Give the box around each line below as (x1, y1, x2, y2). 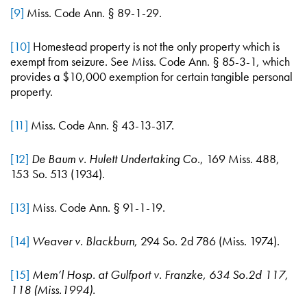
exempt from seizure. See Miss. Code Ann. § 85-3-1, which (10, 53, 290, 69)
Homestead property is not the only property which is (30, 38, 280, 54)
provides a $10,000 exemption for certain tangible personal (10, 69, 293, 84)
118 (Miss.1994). (10, 282, 95, 297)
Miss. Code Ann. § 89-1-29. (24, 5, 162, 21)
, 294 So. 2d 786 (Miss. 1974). (134, 233, 280, 249)
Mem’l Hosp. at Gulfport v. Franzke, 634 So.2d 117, (32, 267, 288, 282)
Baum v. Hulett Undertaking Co (48, 151, 197, 167)
